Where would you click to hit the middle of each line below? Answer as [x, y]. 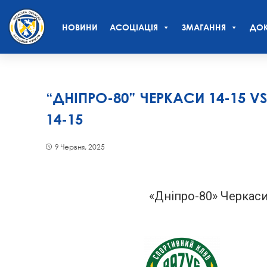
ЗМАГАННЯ [204, 27]
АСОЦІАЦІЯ [134, 27]
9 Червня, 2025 [80, 147]
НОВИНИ [80, 27]
